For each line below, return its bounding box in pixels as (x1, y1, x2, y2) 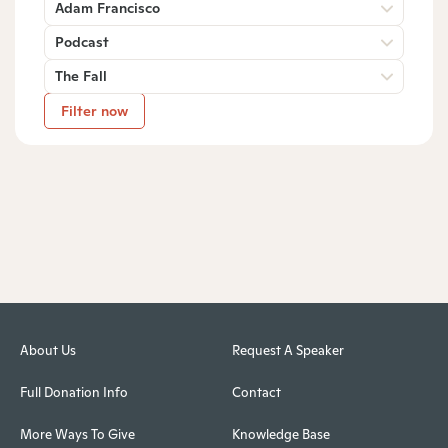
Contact (231, 384, 281, 402)
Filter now (61, 101, 128, 120)
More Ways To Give (20, 426, 135, 444)
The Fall (55, 66, 107, 85)
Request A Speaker (231, 342, 344, 360)
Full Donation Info (20, 384, 128, 402)
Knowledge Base (231, 426, 330, 444)
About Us (20, 342, 76, 360)
